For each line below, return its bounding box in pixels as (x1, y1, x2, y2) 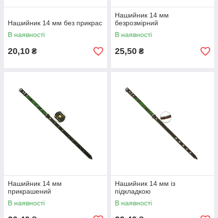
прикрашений (8, 187, 51, 195)
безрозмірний (115, 19, 158, 27)
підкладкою (115, 187, 151, 195)
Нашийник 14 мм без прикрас (8, 19, 102, 27)
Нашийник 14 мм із (115, 180, 175, 187)
